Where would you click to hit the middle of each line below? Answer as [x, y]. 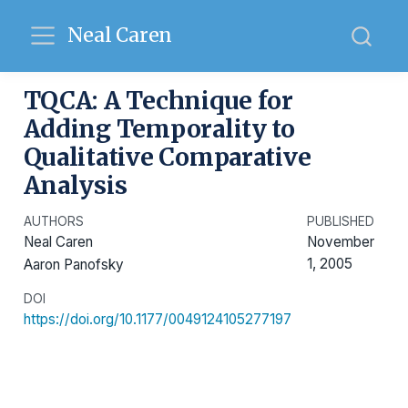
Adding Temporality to [159, 129]
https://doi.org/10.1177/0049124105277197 [157, 320]
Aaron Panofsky [73, 265]
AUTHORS [53, 221]
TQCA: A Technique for [158, 101]
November [340, 241]
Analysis [75, 185]
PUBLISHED [340, 221]
